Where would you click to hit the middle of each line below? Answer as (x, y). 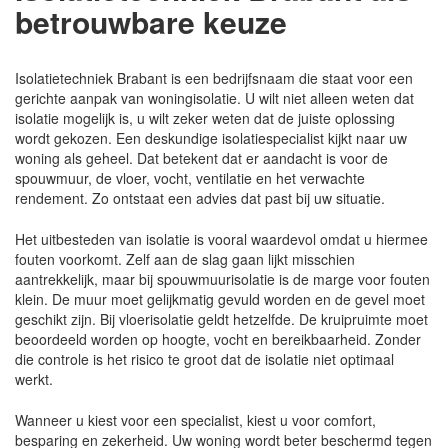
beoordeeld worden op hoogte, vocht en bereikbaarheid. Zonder (218, 338)
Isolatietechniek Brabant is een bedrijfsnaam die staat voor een (214, 77)
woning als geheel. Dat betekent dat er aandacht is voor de (201, 157)
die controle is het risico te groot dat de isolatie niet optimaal (204, 358)
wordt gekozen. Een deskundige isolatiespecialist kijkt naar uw (211, 137)
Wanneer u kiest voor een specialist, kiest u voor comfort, (195, 419)
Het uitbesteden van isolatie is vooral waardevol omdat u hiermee (221, 238)
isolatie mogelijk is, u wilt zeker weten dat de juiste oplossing (205, 117)
